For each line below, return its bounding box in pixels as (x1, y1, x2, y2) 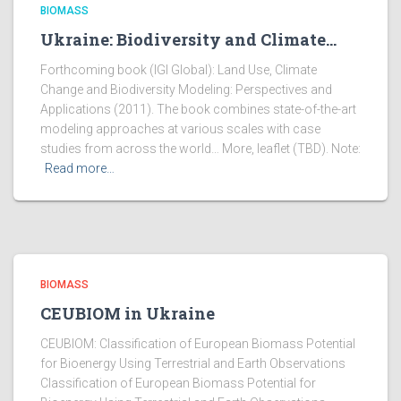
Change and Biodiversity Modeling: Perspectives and (40, 82, 332, 97)
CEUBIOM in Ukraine (40, 303, 215, 324)
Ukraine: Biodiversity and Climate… (40, 29, 337, 50)
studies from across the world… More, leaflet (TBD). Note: (40, 141, 361, 156)
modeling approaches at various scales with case (40, 122, 320, 136)
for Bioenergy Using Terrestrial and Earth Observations (40, 356, 346, 371)
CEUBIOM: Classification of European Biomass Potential (40, 337, 355, 351)
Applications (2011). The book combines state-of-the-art (40, 102, 356, 116)
